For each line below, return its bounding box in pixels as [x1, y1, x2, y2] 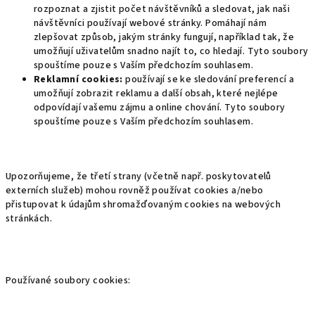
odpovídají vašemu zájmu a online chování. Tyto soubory [34, 101, 285, 115]
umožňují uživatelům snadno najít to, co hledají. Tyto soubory [34, 44, 309, 58]
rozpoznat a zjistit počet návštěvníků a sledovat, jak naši [34, 2, 290, 16]
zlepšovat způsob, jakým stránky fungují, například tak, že [34, 30, 295, 44]
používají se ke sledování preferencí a [122, 72, 295, 86]
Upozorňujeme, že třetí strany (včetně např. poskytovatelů [6, 169, 271, 184]
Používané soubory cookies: [6, 274, 131, 288]
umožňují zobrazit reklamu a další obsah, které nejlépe [34, 86, 278, 101]
